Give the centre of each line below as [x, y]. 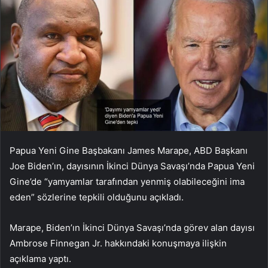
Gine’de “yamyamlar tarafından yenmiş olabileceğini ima [127, 182]
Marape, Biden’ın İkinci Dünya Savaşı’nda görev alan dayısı [132, 228]
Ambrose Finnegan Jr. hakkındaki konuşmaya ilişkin [118, 243]
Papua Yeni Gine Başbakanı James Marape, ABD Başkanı [129, 151]
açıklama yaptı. [40, 259]
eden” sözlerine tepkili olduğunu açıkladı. [97, 197]
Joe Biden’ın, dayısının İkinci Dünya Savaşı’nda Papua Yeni [132, 166]
